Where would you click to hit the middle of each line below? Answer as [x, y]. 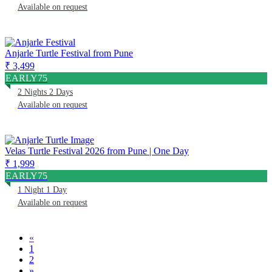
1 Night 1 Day [42, 189]
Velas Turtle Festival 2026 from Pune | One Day [97, 151]
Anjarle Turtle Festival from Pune [69, 53]
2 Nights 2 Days [45, 92]
